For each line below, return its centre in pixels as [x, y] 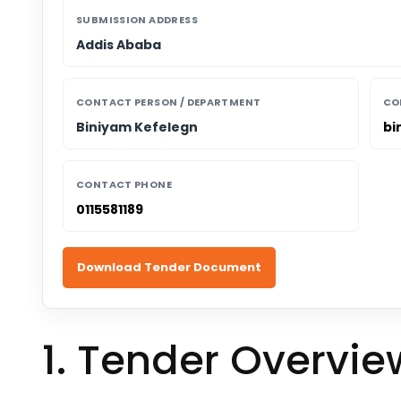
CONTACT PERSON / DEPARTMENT [169, 102]
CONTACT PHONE [124, 184]
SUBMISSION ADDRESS [137, 19]
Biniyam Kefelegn [137, 127]
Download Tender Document [169, 267]
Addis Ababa [119, 44]
